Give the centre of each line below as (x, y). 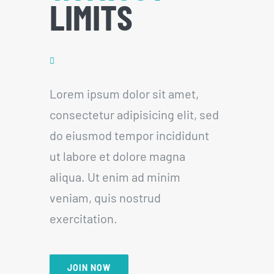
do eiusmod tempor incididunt (129, 135)
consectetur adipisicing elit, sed (134, 114)
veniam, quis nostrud (105, 197)
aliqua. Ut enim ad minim (115, 176)
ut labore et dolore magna (117, 156)
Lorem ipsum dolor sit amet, (124, 93)
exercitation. (83, 218)
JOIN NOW (89, 267)
